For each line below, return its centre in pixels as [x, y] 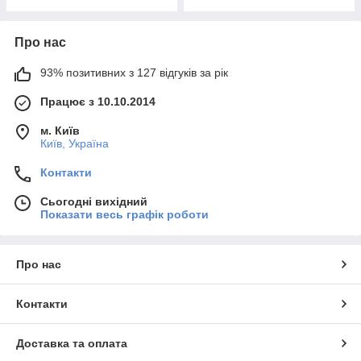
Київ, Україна [75, 143]
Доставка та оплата [72, 343]
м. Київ [60, 131]
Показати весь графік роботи [124, 214]
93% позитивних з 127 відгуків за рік [134, 73]
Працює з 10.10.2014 [98, 102]
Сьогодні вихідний [94, 201]
